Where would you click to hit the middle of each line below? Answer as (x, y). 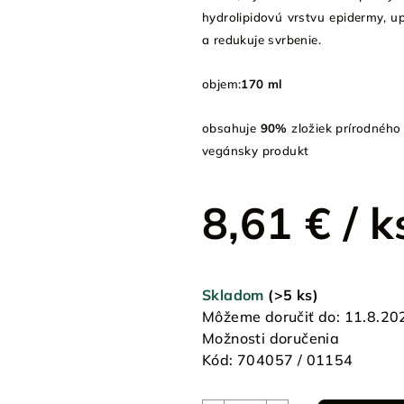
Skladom (235, 294)
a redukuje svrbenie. (262, 39)
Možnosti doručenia (271, 338)
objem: (222, 83)
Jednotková (241, 265)
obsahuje (231, 128)
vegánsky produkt (256, 150)
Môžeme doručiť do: (271, 316)
